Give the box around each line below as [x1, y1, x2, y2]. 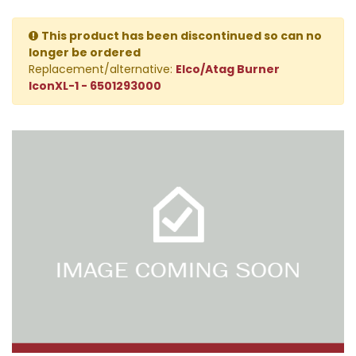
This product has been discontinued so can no [41, 28, 322, 44]
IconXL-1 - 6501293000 [29, 78, 161, 95]
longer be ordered [29, 44, 141, 61]
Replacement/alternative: [29, 61, 176, 78]
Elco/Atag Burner [176, 61, 280, 78]
